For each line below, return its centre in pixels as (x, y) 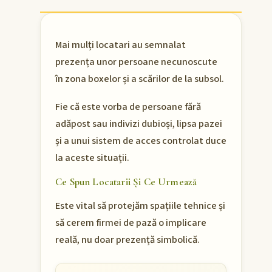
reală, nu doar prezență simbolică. (127, 240)
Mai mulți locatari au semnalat (121, 45)
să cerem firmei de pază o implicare (131, 223)
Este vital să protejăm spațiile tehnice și (140, 206)
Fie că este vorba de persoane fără (128, 107)
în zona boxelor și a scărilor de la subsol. (140, 79)
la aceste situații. (92, 158)
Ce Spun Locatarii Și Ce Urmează (126, 182)
